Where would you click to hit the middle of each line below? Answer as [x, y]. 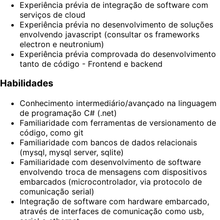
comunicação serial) [57, 192]
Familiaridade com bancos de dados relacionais [108, 143]
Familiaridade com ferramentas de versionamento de [118, 123]
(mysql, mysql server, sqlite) [72, 152]
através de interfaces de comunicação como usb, [112, 211]
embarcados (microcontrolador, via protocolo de [111, 182]
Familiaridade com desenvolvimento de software [110, 162]
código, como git [52, 133]
